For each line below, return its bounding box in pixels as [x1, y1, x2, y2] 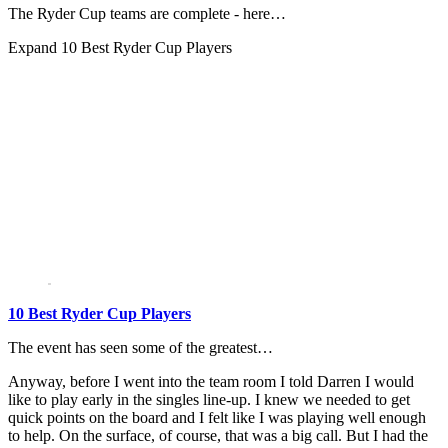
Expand [8, 39, 61, 57]
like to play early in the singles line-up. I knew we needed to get [8, 391, 410, 409]
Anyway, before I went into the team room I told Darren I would [8, 373, 414, 391]
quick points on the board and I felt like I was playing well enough [8, 409, 426, 427]
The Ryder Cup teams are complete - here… [8, 5, 286, 23]
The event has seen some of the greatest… [8, 339, 273, 357]
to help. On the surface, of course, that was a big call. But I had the [8, 427, 428, 445]
